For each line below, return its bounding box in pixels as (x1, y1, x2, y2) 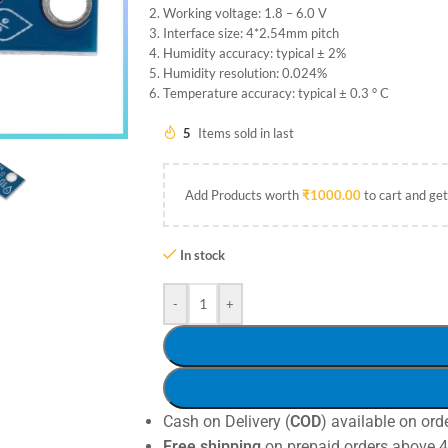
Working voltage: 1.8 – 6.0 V (162, 4, 327, 21)
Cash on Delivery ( (162, 411, 290, 431)
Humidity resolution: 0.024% (162, 64, 327, 81)
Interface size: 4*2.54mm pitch (162, 24, 339, 41)
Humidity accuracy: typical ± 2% (162, 44, 346, 61)
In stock (179, 246, 225, 263)
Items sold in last (197, 124, 294, 141)
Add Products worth (184, 186, 302, 203)
